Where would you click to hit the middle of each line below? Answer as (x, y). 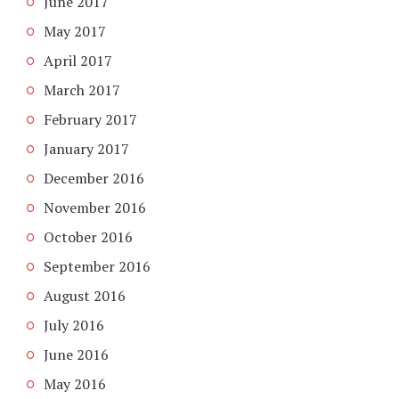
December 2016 (94, 178)
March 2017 (82, 90)
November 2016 (95, 207)
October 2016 (88, 236)
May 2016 (75, 383)
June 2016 (76, 354)
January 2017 (86, 148)
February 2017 (90, 119)
